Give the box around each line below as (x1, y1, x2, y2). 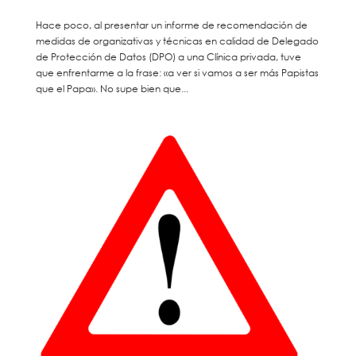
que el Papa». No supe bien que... (35, 81, 188, 95)
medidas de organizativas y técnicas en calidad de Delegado (35, 33, 319, 48)
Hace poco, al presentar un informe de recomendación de (35, 17, 308, 32)
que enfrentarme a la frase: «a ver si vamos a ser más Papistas (35, 65, 319, 79)
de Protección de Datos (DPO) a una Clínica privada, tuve (35, 49, 301, 64)
